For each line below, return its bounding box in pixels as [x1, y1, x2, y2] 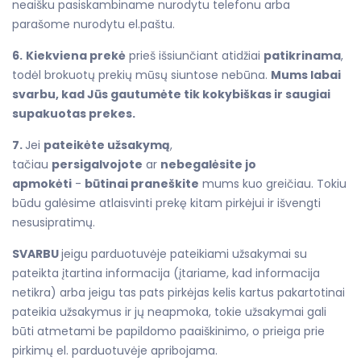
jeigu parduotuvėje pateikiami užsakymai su [61, 245, 307, 262]
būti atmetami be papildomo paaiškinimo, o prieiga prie [12, 322, 325, 339]
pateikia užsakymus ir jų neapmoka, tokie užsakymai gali [12, 303, 326, 320]
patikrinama [263, 47, 341, 64]
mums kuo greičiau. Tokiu [199, 175, 346, 192]
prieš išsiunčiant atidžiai [126, 47, 263, 64]
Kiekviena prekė [26, 47, 126, 64]
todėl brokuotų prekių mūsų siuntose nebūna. [12, 66, 271, 83]
